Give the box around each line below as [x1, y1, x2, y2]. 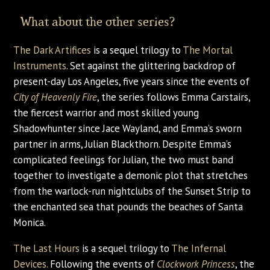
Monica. [13, 215, 46, 229]
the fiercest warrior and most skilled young [13, 105, 199, 119]
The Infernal [171, 241, 227, 255]
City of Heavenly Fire [13, 90, 98, 104]
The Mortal [183, 43, 233, 57]
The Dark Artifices [13, 43, 92, 57]
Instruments [13, 58, 67, 72]
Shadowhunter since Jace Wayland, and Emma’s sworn [13, 121, 242, 135]
